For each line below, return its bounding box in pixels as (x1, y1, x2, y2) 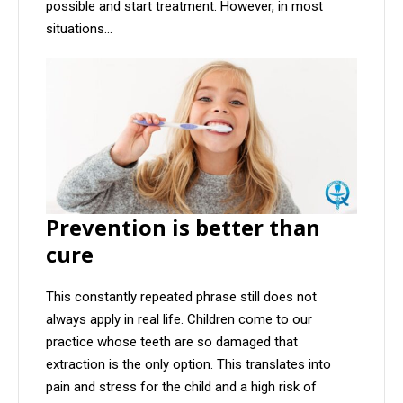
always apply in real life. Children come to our (46, 311, 312, 328)
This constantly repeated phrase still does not (46, 289, 317, 306)
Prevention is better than (46, 212, 320, 243)
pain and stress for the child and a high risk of (46, 379, 317, 396)
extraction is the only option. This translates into (46, 356, 331, 373)
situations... (46, 21, 112, 38)
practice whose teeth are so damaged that (46, 334, 298, 351)
